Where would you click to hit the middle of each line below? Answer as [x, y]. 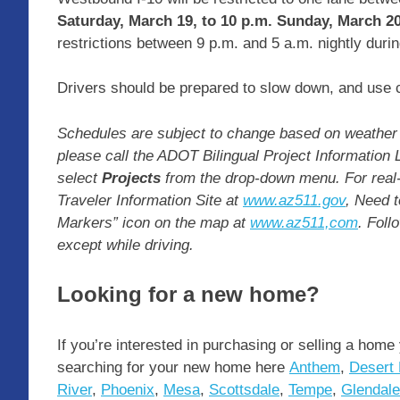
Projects [131, 178]
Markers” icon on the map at [154, 222]
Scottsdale [244, 389]
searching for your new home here [173, 367]
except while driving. [125, 245]
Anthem [315, 367]
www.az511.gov [294, 200]
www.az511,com [304, 222]
